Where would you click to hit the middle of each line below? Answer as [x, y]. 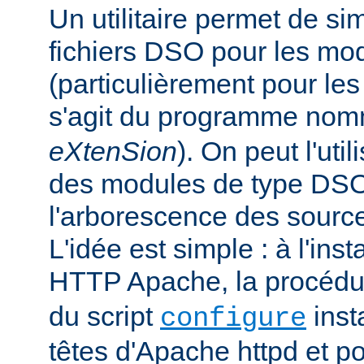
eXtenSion [113, 151]
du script [104, 316]
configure [233, 318]
